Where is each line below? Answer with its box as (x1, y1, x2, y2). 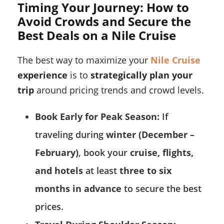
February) (35, 146, 78, 159)
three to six (119, 164, 171, 177)
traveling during (35, 128, 106, 141)
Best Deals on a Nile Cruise (17, 27, 176, 44)
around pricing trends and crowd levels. (34, 84, 204, 96)
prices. (35, 200, 63, 213)
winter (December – (106, 128, 194, 141)
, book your (78, 146, 130, 159)
